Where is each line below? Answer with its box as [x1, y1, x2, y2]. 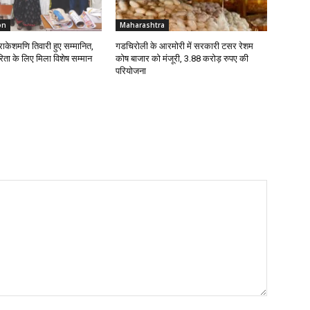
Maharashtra [120, 20, 165, 30]
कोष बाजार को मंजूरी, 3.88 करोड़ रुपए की [116, 53, 249, 64]
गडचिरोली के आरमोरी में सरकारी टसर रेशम [116, 41, 254, 52]
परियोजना [116, 66, 147, 77]
